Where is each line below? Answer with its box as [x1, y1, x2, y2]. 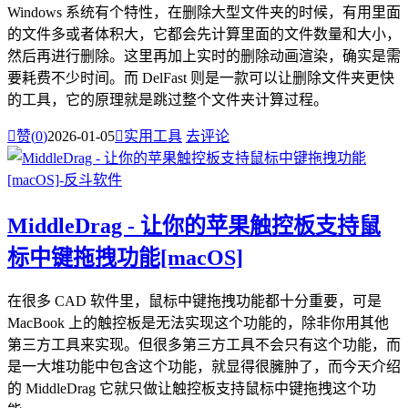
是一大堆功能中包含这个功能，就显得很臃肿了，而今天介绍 [7, 359, 401, 375]
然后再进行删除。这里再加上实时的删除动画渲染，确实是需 [7, 47, 401, 64]
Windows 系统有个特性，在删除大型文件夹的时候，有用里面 [7, 4, 401, 20]
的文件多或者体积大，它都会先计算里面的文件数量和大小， [7, 25, 401, 42]
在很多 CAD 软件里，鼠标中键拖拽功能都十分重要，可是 [7, 293, 382, 310]
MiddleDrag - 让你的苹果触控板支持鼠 [7, 213, 381, 238]
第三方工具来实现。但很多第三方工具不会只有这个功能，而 [7, 337, 401, 353]
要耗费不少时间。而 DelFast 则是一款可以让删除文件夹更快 [7, 69, 394, 86]
